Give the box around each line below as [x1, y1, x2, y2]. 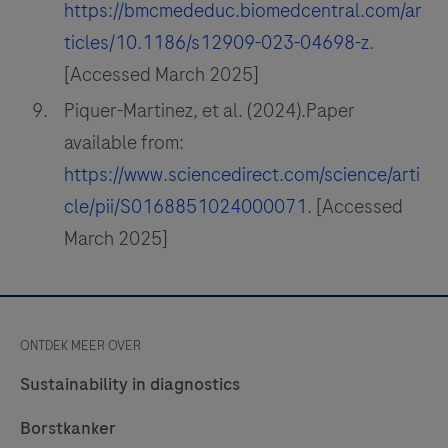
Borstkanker [20, 416, 116, 440]
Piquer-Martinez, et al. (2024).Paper [64, 97, 355, 124]
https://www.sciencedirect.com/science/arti [64, 161, 420, 188]
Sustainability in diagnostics [20, 372, 240, 396]
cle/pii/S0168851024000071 [64, 193, 307, 220]
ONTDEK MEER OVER [20, 336, 141, 355]
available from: [64, 129, 184, 156]
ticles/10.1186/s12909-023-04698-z [64, 29, 369, 56]
